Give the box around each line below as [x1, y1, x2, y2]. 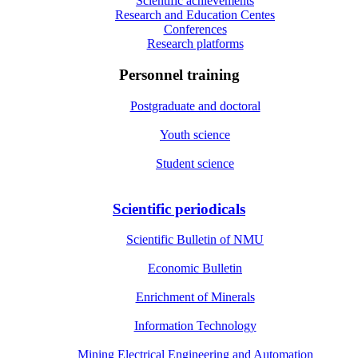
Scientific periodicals [113, 200, 245, 217]
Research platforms [146, 37, 244, 51]
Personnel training [118, 66, 240, 84]
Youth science [160, 127, 230, 141]
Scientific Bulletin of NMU [126, 233, 264, 247]
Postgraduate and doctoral [129, 98, 261, 113]
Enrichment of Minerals [135, 290, 255, 304]
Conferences [163, 22, 227, 37]
